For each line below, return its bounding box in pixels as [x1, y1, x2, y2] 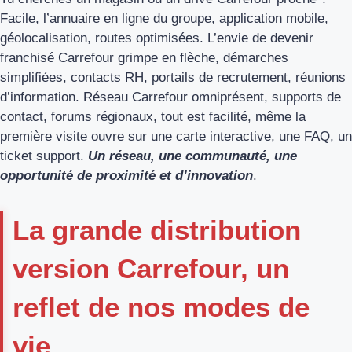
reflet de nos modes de [13, 291, 310, 323]
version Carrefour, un [13, 253, 289, 284]
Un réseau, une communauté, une [88, 148, 297, 164]
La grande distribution [13, 214, 301, 246]
